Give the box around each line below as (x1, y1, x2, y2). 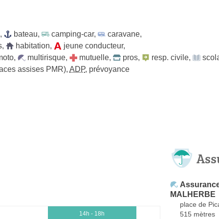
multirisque (27, 53, 66, 62)
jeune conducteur (64, 41, 123, 50)
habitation (16, 41, 50, 50)
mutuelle (79, 53, 109, 62)
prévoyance (89, 65, 130, 73)
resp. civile (152, 53, 189, 62)
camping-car (51, 29, 94, 38)
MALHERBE (170, 190, 216, 198)
